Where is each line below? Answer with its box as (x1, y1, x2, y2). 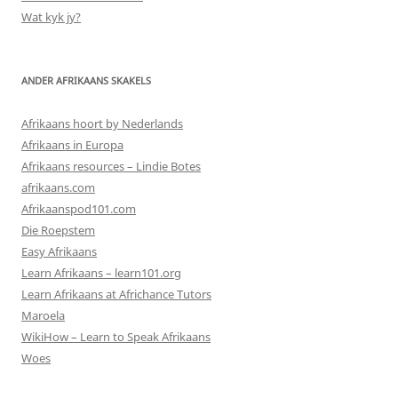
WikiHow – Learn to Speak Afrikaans (21, 328, 211, 345)
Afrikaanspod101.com (21, 200, 136, 217)
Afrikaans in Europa (21, 136, 123, 153)
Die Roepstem (21, 221, 95, 238)
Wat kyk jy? (21, 8, 81, 25)
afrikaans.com (21, 179, 95, 195)
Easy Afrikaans (21, 243, 97, 259)
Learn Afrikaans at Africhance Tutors (21, 285, 211, 302)
